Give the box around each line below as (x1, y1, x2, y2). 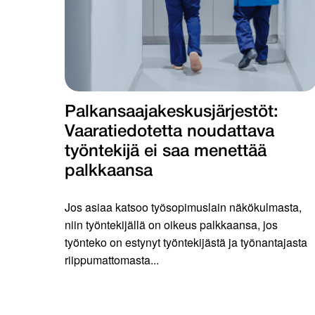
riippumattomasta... (65, 252, 159, 269)
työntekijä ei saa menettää (65, 144, 266, 160)
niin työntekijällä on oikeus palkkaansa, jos (65, 217, 278, 233)
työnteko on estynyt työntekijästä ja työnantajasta (65, 234, 307, 251)
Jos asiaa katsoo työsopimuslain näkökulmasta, (65, 199, 302, 216)
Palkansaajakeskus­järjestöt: (65, 105, 278, 121)
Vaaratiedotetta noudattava (65, 124, 274, 141)
